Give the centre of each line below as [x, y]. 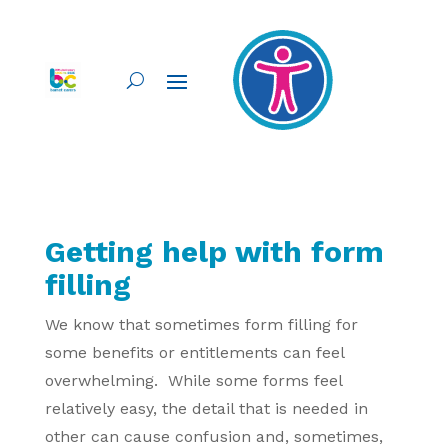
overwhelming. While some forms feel [193, 380]
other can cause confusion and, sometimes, [213, 436]
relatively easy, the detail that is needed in [206, 408]
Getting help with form [214, 251]
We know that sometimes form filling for [201, 324]
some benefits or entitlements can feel [194, 352]
